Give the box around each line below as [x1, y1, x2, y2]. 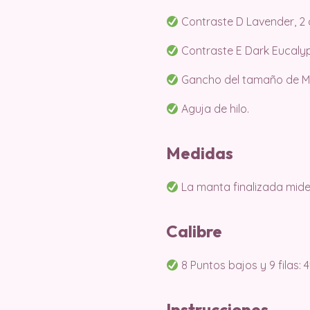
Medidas [166, 143, 233, 163]
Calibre [166, 221, 222, 241]
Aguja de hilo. [179, 102, 250, 116]
